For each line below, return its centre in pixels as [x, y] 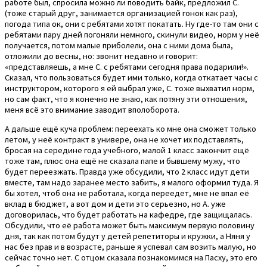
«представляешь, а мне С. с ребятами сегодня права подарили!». [127, 66]
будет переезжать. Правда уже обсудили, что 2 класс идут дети [127, 172]
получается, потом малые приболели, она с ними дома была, [119, 45]
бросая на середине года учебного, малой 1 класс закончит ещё [127, 150]
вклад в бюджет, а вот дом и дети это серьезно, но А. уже [115, 204]
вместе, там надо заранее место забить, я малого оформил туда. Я [132, 183]
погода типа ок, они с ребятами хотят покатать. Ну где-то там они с [132, 24]
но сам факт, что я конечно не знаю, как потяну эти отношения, [126, 99]
